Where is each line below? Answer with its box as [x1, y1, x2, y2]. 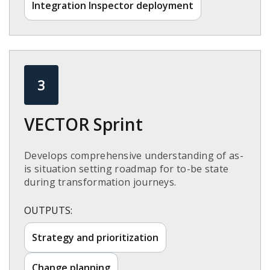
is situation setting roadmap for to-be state [24, 162, 229, 176]
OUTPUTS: [24, 204, 72, 218]
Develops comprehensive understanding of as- [24, 149, 243, 163]
